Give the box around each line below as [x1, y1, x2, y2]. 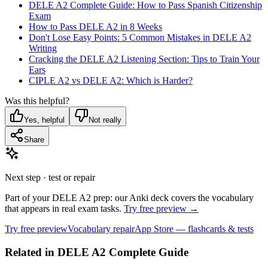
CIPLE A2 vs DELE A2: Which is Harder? [29, 75, 193, 86]
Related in [5, 246, 57, 259]
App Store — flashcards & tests [135, 224, 254, 234]
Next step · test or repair [5, 172, 95, 183]
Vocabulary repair [68, 224, 135, 234]
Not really [89, 115, 121, 125]
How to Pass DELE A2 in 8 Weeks [29, 22, 162, 32]
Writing [29, 43, 57, 54]
